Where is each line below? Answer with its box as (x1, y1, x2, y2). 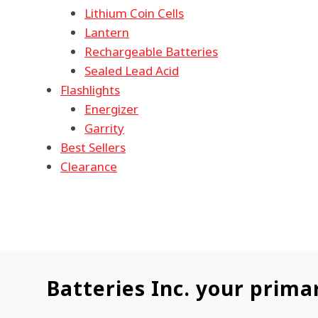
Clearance (60, 158, 117, 175)
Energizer (84, 100, 138, 117)
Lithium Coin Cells (84, 4, 184, 21)
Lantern (84, 23, 129, 40)
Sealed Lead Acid (84, 62, 179, 79)
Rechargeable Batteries (84, 43, 218, 60)
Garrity (84, 119, 124, 136)
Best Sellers (60, 138, 126, 155)
